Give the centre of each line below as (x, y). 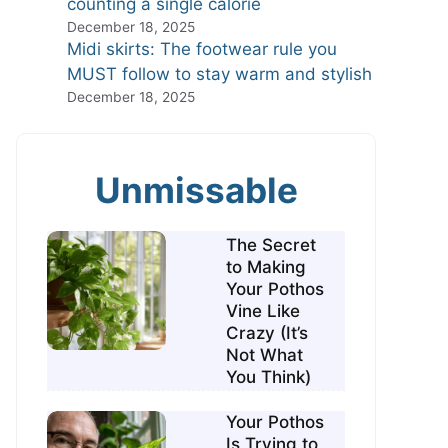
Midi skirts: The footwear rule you (202, 49)
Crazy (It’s (267, 332)
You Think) (269, 376)
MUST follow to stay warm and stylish (219, 74)
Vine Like (263, 310)
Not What (265, 354)
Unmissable (196, 189)
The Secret (271, 244)
